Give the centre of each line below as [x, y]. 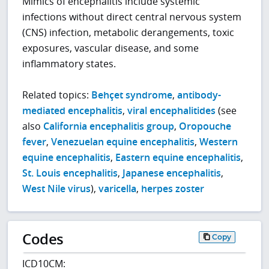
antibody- [199, 95]
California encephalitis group [109, 126]
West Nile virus [57, 189]
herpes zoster [173, 189]
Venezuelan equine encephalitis [123, 142]
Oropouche [205, 126]
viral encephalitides [172, 111]
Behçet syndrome [132, 95]
